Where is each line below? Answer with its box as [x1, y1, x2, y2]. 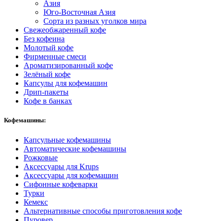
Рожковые [24, 153, 58, 162]
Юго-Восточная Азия [43, 8, 115, 17]
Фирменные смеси [24, 52, 86, 61]
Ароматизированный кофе [24, 61, 113, 70]
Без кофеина [24, 35, 65, 43]
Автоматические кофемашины [24, 144, 126, 153]
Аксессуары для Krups [24, 162, 99, 171]
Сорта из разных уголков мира [43, 17, 147, 26]
